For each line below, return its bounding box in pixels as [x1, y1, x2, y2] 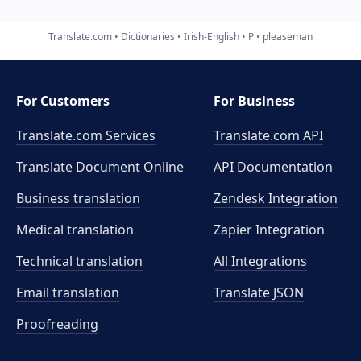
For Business [214, 92, 296, 110]
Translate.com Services [16, 127, 156, 144]
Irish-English [184, 29, 239, 44]
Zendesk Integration [214, 189, 338, 207]
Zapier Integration [214, 221, 326, 239]
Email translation [16, 284, 119, 301]
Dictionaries [121, 29, 175, 44]
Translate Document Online [16, 158, 184, 176]
